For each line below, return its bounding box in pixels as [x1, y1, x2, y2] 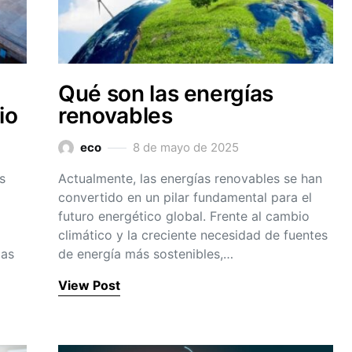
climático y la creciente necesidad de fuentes [58, 227, 328, 243]
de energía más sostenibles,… [58, 246, 233, 262]
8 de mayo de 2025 [133, 140, 239, 155]
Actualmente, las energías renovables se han [58, 170, 322, 186]
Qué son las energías [58, 80, 273, 107]
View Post [58, 277, 120, 293]
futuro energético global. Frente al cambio [58, 208, 310, 224]
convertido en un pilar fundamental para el [58, 189, 312, 205]
